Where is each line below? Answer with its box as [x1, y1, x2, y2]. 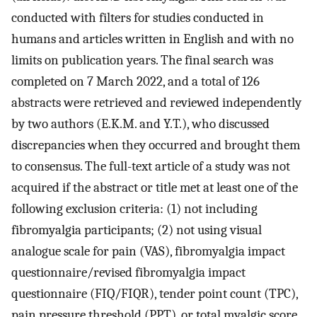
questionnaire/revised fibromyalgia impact [11, 264, 246, 280]
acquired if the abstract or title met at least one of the [11, 179, 298, 195]
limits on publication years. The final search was [11, 52, 273, 68]
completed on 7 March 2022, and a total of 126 [11, 73, 260, 89]
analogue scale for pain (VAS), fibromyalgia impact [11, 243, 285, 259]
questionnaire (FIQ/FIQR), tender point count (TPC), [11, 285, 298, 301]
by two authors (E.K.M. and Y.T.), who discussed [11, 115, 270, 132]
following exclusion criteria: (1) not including [11, 200, 258, 217]
